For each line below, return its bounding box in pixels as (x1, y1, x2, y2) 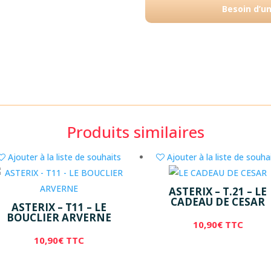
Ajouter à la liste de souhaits (7, 151, 121, 163)
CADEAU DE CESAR (171, 194, 266, 209)
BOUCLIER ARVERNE (6, 210, 111, 224)
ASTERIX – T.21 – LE (169, 184, 267, 198)
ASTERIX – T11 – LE (11, 200, 106, 214)
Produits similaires (67, 120, 204, 143)
